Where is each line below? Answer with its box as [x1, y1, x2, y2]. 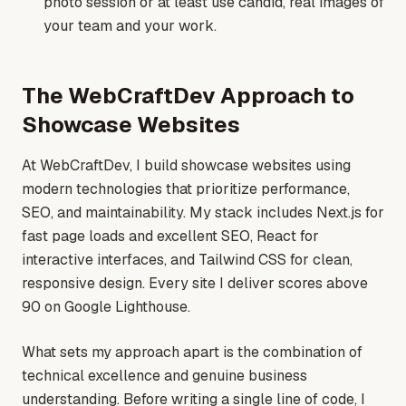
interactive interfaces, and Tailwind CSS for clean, [22, 250, 353, 270]
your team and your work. [43, 16, 217, 36]
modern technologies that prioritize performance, [22, 179, 350, 199]
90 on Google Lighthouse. [22, 297, 190, 317]
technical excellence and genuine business [22, 366, 307, 386]
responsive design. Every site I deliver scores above [22, 274, 368, 294]
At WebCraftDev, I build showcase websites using [22, 156, 351, 176]
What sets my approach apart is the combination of [22, 343, 362, 362]
